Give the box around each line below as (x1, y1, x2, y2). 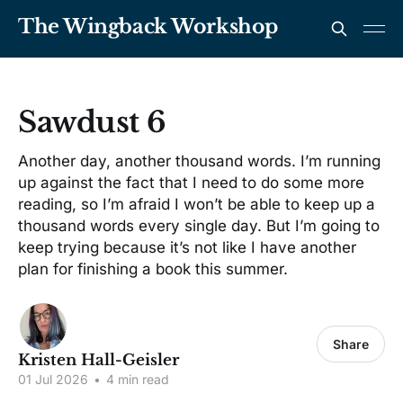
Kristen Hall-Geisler (18, 351, 179, 370)
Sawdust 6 (18, 104, 166, 140)
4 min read (103, 372, 169, 387)
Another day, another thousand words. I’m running (18, 152, 381, 170)
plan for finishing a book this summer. (18, 260, 288, 278)
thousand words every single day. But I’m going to (18, 217, 380, 235)
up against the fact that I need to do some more (18, 174, 364, 192)
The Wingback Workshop (18, 13, 278, 39)
